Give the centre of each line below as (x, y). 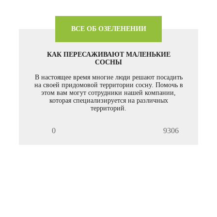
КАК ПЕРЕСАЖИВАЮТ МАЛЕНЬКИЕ (108, 55)
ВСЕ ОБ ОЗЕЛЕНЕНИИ (108, 29)
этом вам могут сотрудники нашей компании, (108, 93)
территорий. (108, 108)
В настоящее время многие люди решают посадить (108, 77)
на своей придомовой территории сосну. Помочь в (108, 85)
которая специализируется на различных (108, 101)
